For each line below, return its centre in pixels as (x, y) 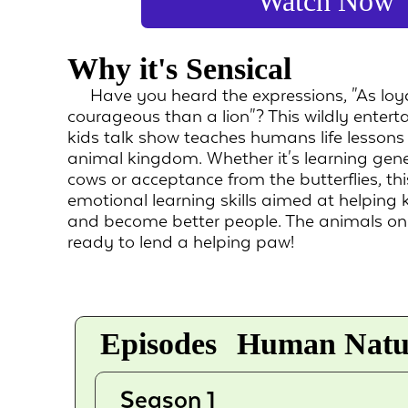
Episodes (158, 344)
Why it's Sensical (179, 69)
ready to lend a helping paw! (181, 241)
